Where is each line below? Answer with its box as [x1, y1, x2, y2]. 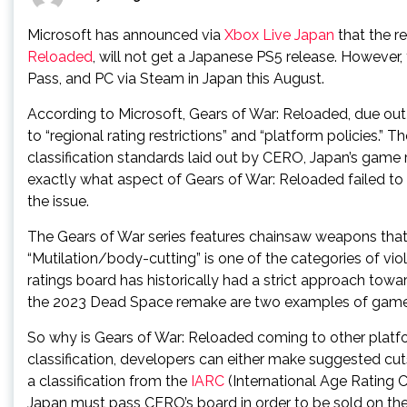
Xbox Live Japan [224, 26, 334, 44]
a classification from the [27, 372, 191, 390]
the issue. [27, 193, 89, 210]
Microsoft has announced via [27, 26, 224, 44]
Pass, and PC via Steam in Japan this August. [27, 70, 324, 87]
